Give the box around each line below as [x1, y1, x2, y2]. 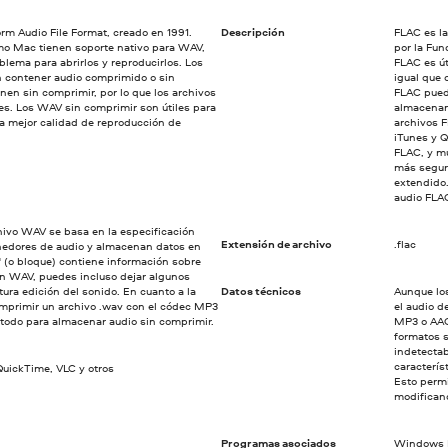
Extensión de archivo [220, 236, 332, 251]
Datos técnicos [220, 283, 301, 298]
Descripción [220, 24, 285, 39]
